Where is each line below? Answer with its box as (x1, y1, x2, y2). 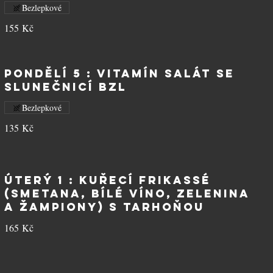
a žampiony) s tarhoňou (4, 200, 205, 214)
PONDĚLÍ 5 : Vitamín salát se (4, 66, 235, 80)
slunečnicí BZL (4, 80, 127, 94)
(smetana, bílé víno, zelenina (4, 186, 250, 200)
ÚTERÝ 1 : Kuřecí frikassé (4, 173, 211, 187)
